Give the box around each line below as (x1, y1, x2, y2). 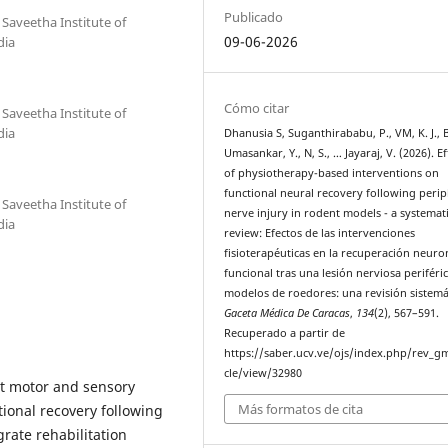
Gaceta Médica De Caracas (224, 306, 351, 321)
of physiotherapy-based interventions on (224, 166, 440, 181)
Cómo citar (224, 99, 290, 118)
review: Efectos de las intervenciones (224, 226, 416, 241)
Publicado (224, 8, 284, 27)
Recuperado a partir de (224, 326, 346, 341)
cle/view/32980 (224, 366, 303, 381)
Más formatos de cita (238, 399, 364, 418)
